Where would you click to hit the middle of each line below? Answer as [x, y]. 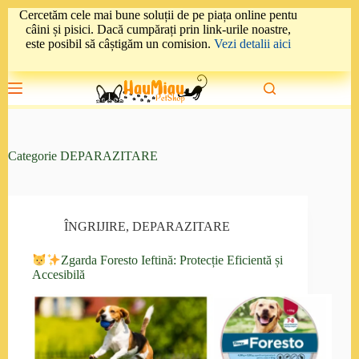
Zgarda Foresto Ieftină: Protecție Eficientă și [172, 260]
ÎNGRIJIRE [95, 226]
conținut [28, 43]
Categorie [32, 156]
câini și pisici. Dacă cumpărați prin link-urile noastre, [158, 29]
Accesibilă [58, 275]
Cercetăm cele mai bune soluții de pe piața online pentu [158, 15]
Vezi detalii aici [252, 44]
